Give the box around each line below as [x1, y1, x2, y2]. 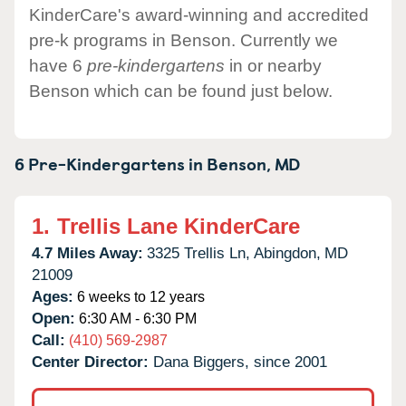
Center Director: [32, 353, 153, 371]
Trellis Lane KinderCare [57, 213, 300, 238]
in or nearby [225, 55, 322, 75]
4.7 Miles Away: [32, 244, 143, 262]
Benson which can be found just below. [29, 81, 333, 101]
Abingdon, [254, 244, 321, 262]
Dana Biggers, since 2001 [153, 353, 327, 371]
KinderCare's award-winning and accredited [29, 5, 369, 24]
